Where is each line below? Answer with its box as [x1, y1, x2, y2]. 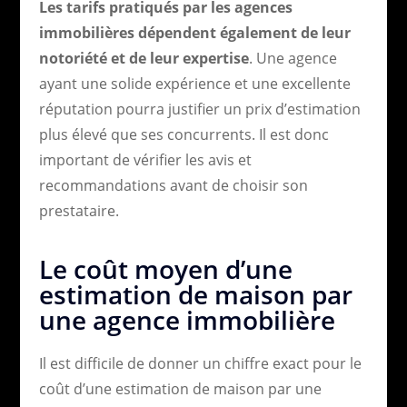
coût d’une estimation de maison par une [38, 378, 322, 399]
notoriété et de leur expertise [38, 47, 249, 68]
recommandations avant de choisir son [38, 174, 308, 195]
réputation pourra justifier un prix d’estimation [38, 98, 361, 119]
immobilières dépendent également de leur [38, 22, 351, 43]
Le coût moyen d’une [38, 251, 293, 286]
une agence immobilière [38, 302, 335, 337]
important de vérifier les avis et [38, 149, 252, 170]
